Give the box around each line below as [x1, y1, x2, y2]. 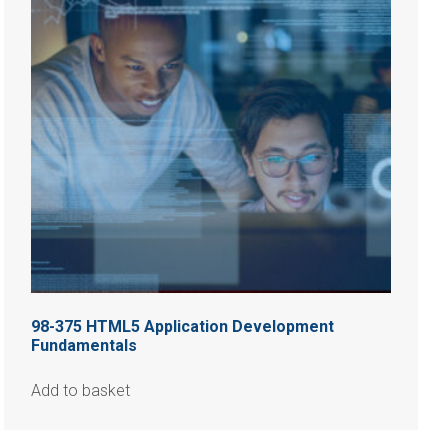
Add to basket [31, 380, 131, 400]
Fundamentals [31, 335, 138, 355]
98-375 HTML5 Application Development [31, 316, 335, 336]
